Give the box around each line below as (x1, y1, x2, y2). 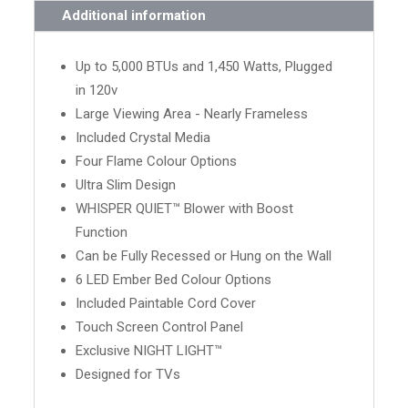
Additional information (62, 6, 207, 24)
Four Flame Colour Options (76, 152, 238, 169)
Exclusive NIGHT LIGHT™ (76, 342, 223, 359)
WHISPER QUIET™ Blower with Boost (76, 199, 294, 217)
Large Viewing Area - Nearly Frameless (76, 105, 309, 122)
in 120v (76, 81, 118, 98)
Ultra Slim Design (76, 176, 177, 193)
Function (76, 223, 128, 240)
